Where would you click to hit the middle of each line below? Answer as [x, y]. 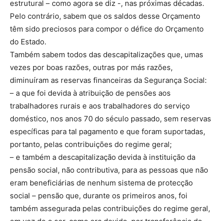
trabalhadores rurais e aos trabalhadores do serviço [100, 106]
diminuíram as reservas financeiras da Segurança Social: [108, 80]
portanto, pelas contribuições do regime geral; [91, 145]
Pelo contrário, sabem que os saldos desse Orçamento [105, 16]
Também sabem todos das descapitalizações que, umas [107, 55]
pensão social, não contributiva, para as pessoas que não [109, 170]
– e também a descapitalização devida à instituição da [103, 157]
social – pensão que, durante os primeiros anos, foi [99, 196]
